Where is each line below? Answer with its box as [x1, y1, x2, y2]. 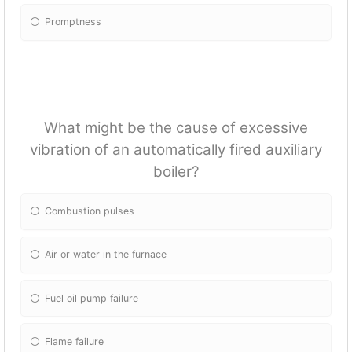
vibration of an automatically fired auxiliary [30, 140, 322, 159]
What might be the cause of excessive [44, 118, 308, 137]
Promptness [45, 16, 102, 28]
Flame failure [45, 335, 104, 347]
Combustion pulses [45, 205, 135, 218]
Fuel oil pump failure [45, 291, 139, 304]
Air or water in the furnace [45, 248, 167, 261]
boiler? [152, 162, 200, 181]
